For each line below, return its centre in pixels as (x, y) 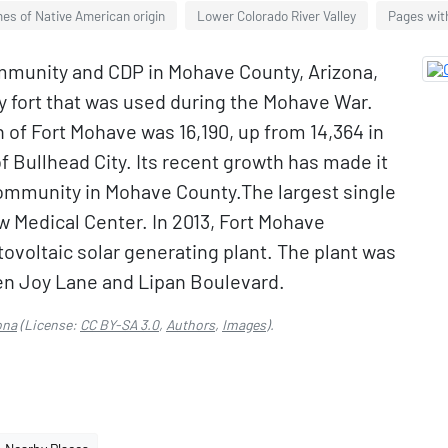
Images (244, 324)
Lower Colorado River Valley (276, 15)
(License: (48, 324)
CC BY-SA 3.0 (119, 324)
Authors (190, 324)
